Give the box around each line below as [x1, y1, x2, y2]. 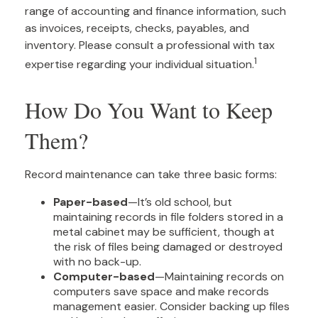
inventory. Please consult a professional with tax [25, 38, 275, 53]
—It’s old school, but [128, 194, 232, 210]
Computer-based [53, 269, 155, 285]
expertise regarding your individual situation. [25, 57, 254, 72]
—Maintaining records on [155, 269, 284, 285]
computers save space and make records [53, 284, 269, 300]
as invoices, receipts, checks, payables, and [25, 21, 249, 35]
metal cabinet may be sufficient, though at [53, 224, 275, 240]
